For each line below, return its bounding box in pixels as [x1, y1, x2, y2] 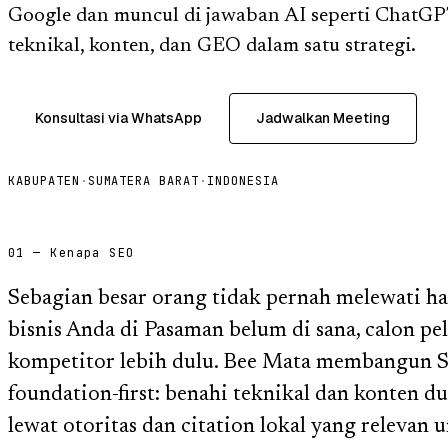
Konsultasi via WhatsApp [35, 108, 202, 127]
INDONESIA [207, 172, 279, 189]
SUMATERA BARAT [87, 172, 200, 189]
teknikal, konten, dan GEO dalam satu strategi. [8, 35, 416, 56]
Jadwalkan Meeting [256, 108, 390, 127]
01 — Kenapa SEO [8, 244, 135, 261]
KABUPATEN [8, 172, 80, 189]
